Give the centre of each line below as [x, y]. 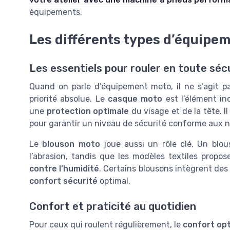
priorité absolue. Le [69, 99]
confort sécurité [63, 181]
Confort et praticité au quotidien [113, 206]
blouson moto [71, 144]
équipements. [56, 12]
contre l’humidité [64, 169]
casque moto [135, 99]
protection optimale [88, 111]
